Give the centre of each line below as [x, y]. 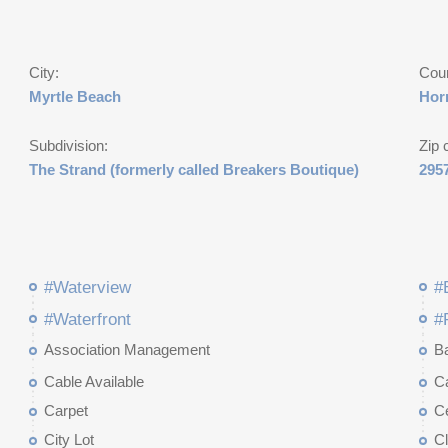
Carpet [65, 410]
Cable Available [93, 381]
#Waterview [87, 287]
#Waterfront [87, 319]
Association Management [126, 349]
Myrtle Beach [74, 96]
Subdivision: [68, 145]
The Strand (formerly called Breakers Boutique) [193, 169]
